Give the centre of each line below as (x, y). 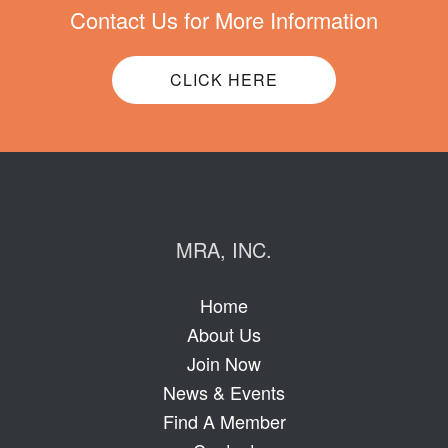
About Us (224, 334)
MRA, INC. (224, 249)
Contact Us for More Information (224, 19)
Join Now (224, 363)
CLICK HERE (224, 79)
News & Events (224, 392)
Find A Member (224, 421)
